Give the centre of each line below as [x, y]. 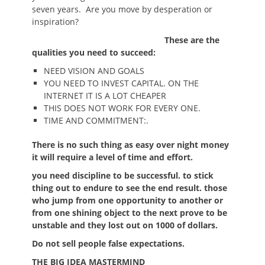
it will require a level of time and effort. [112, 157]
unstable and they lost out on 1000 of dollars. [125, 225]
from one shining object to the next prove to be [130, 213]
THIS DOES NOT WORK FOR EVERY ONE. [122, 108]
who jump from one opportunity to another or [127, 200]
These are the [192, 40]
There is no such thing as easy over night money [130, 145]
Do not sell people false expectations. [108, 243]
